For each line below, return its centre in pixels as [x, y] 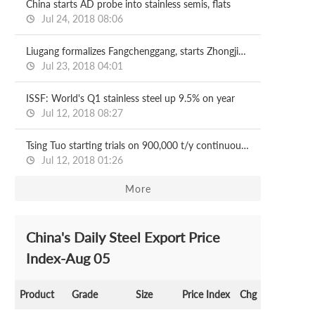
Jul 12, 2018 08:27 [81, 113]
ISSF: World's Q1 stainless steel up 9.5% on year [130, 98]
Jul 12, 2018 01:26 [81, 160]
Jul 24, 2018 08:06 [81, 19]
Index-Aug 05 [68, 258]
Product [37, 294]
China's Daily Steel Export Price [123, 237]
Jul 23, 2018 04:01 [81, 66]
